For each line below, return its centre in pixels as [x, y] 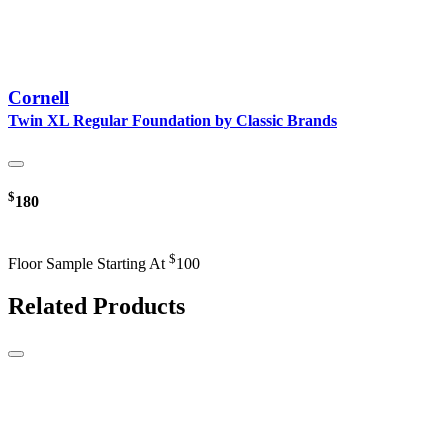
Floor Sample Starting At [88, 263]
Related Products [96, 305]
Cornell [38, 97]
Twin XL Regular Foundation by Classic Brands [172, 120]
